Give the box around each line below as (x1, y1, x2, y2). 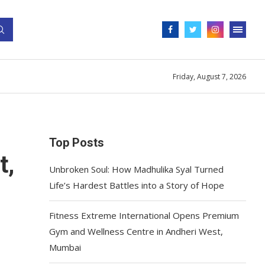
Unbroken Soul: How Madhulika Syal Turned (49, 163, 224, 175)
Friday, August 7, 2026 (173, 71, 246, 82)
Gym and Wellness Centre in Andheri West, (49, 225, 224, 237)
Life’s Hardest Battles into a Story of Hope (49, 179, 225, 191)
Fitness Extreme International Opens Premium (49, 209, 240, 221)
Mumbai (49, 241, 82, 253)
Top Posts (49, 135, 105, 150)
